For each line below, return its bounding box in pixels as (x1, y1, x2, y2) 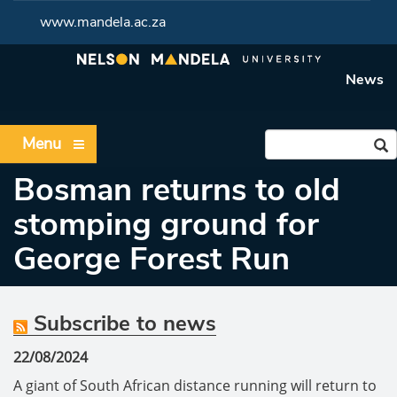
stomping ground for (13, 203, 319, 246)
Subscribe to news (27, 309, 216, 338)
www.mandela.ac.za (40, 12, 166, 32)
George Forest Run (13, 237, 290, 281)
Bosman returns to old (13, 168, 340, 212)
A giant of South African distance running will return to (13, 376, 377, 395)
